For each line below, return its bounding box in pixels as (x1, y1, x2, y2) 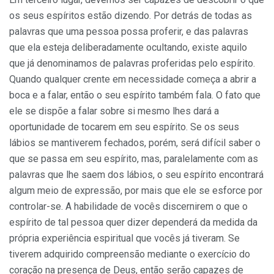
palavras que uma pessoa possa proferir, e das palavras (9, 25, 248, 37)
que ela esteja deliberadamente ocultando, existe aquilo (9, 41, 247, 53)
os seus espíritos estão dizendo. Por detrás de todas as (9, 9, 252, 21)
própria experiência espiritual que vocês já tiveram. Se (9, 232, 240, 244)
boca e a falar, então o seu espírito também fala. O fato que (9, 89, 261, 101)
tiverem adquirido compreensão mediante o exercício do (9, 248, 250, 260)
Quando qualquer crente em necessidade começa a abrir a (9, 73, 256, 85)
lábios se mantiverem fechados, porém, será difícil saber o (9, 136, 261, 149)
